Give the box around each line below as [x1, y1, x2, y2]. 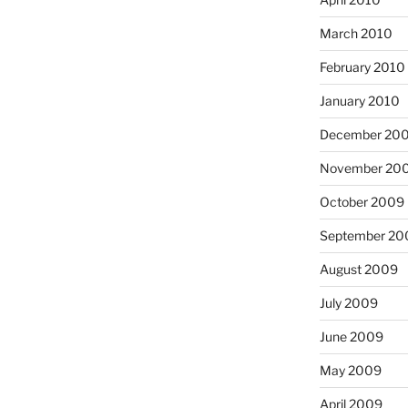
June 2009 [319, 328, 383, 344]
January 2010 [319, 92, 400, 108]
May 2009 [319, 362, 382, 378]
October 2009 [319, 193, 404, 209]
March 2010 [319, 25, 393, 41]
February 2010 [319, 58, 405, 75]
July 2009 [319, 294, 378, 311]
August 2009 [319, 260, 398, 277]
